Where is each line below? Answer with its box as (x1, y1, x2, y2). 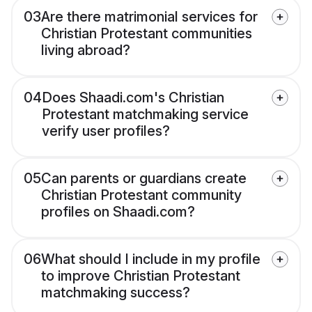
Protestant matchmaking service (42, 106, 249, 123)
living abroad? (41, 42, 130, 59)
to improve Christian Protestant (41, 267, 240, 285)
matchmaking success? (41, 284, 190, 302)
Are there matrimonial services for (41, 8, 258, 26)
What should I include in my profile (41, 251, 260, 268)
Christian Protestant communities (41, 25, 252, 42)
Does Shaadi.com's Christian (42, 89, 224, 107)
